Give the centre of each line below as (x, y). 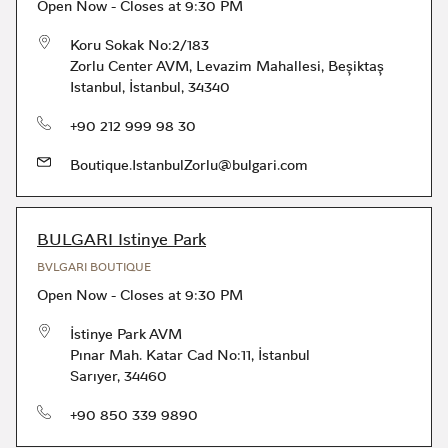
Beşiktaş (356, 66)
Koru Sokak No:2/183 (139, 45)
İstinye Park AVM (126, 334)
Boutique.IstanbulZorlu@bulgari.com (189, 165)
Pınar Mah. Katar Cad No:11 (160, 355)
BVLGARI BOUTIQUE (94, 267)
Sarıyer (93, 376)
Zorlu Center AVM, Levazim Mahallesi (195, 66)
